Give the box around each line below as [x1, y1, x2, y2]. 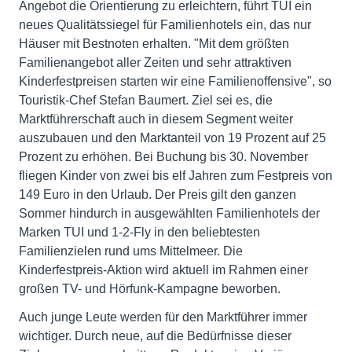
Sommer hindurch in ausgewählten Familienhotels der [19, 207, 320, 220]
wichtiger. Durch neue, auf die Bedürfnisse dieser [19, 329, 291, 343]
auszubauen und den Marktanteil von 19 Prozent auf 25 [19, 131, 326, 145]
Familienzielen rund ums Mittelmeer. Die [19, 244, 243, 258]
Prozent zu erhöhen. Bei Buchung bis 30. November [19, 150, 308, 163]
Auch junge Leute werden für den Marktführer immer [19, 310, 307, 324]
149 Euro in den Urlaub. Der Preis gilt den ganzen [19, 188, 296, 201]
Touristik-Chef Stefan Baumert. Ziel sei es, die [19, 93, 273, 107]
